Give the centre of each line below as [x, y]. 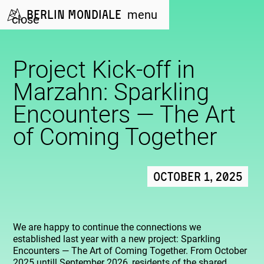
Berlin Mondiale [74, 14]
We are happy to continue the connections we [107, 227]
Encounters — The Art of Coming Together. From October [130, 251]
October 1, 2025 [197, 176]
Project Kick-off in [104, 70]
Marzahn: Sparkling [111, 92]
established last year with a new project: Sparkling [117, 239]
